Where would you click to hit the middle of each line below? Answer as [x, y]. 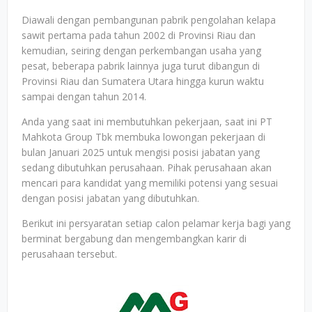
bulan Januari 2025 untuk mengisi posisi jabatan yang [141, 152]
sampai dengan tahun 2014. [84, 96]
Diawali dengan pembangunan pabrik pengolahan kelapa [149, 20]
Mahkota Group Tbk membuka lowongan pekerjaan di [143, 137]
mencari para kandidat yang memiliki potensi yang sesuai [150, 183]
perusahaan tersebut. [71, 254]
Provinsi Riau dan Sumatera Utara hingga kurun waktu [143, 81]
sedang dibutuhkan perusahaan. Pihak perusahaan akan [147, 167]
